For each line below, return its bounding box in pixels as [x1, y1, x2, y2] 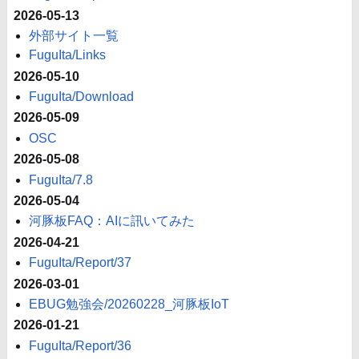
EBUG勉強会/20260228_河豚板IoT [29, 296, 230, 311]
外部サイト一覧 [29, 28, 119, 42]
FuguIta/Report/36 [29, 338, 132, 353]
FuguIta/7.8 [29, 172, 94, 187]
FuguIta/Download [29, 90, 135, 104]
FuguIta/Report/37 [29, 256, 132, 270]
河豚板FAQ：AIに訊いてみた [29, 214, 196, 228]
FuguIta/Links [29, 48, 107, 63]
